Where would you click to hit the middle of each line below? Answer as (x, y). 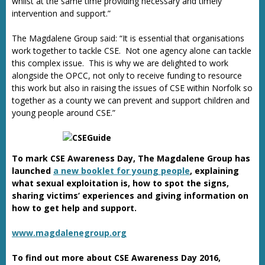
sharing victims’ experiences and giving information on (130, 195)
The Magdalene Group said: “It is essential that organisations (128, 38)
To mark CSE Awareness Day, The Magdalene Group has (131, 158)
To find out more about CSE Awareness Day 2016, (116, 258)
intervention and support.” (61, 13)
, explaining (214, 171)
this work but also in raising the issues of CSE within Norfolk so (132, 88)
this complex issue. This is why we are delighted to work (120, 63)
